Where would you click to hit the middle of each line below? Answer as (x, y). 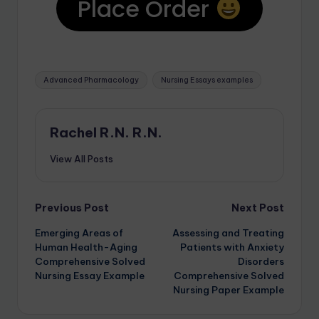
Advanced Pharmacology (91, 80)
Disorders (261, 261)
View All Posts (82, 158)
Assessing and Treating (228, 232)
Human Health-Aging (86, 247)
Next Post (258, 208)
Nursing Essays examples (206, 80)
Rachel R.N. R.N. (106, 133)
